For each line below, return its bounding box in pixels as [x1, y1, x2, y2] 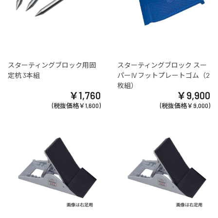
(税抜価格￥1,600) [52, 102, 101, 110]
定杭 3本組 [8, 71, 40, 80]
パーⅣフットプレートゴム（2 [117, 71, 210, 80]
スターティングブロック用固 [8, 61, 96, 70]
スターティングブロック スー [117, 61, 207, 70]
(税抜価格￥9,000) [160, 102, 210, 110]
